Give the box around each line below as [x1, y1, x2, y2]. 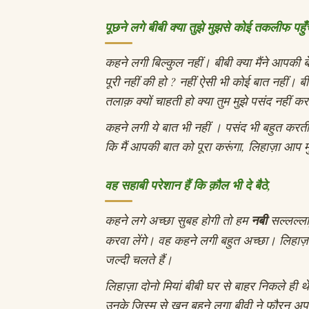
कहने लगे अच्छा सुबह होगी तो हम [105, 211, 251, 228]
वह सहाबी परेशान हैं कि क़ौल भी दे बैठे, [105, 176, 275, 194]
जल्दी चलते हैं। [105, 250, 177, 268]
